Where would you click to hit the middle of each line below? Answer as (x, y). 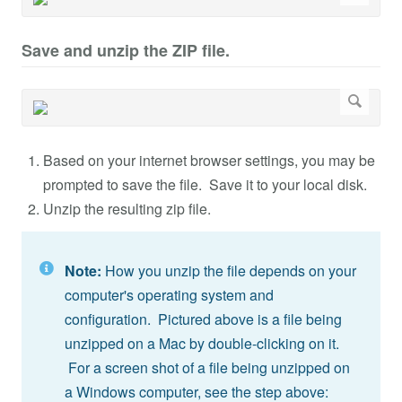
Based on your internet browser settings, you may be (209, 161)
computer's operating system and (169, 295)
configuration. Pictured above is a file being (203, 319)
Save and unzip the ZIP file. (126, 51)
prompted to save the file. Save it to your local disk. (205, 185)
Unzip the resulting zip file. (127, 209)
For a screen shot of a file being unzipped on (207, 368)
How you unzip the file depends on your (231, 271)
